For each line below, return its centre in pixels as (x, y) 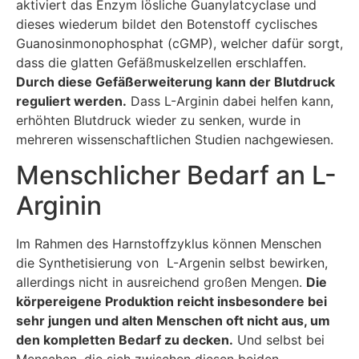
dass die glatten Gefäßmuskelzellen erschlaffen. (161, 62)
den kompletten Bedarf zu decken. (125, 340)
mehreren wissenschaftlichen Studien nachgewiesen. (175, 139)
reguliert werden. (71, 101)
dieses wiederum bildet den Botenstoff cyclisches (167, 24)
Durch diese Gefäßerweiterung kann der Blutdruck (175, 81)
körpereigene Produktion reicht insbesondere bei (171, 302)
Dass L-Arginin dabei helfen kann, (230, 101)
